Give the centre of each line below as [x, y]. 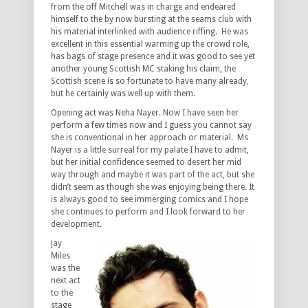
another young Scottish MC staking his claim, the [143, 69]
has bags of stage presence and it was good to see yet [153, 57]
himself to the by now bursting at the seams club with [151, 20]
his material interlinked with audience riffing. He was [150, 32]
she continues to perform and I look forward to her [148, 212]
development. [76, 224]
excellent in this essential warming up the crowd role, [150, 44]
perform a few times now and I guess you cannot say [151, 125]
